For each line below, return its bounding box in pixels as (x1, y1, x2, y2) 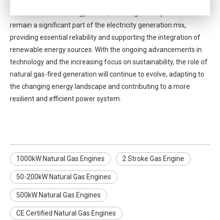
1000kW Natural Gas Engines (16, 155, 105, 163)
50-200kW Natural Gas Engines (16, 173, 111, 181)
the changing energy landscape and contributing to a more (10, 82, 190, 90)
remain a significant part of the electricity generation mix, (10, 21, 186, 29)
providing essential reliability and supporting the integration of (10, 33, 200, 41)
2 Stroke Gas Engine (122, 155, 184, 163)
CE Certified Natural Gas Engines (16, 209, 116, 217)
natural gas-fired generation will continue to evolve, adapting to (10, 70, 204, 78)
